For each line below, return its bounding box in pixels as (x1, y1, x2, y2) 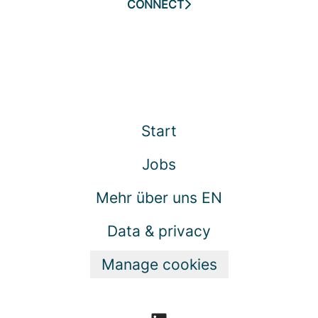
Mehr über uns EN (96, 189, 222, 207)
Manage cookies (101, 256, 217, 273)
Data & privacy (107, 222, 211, 240)
